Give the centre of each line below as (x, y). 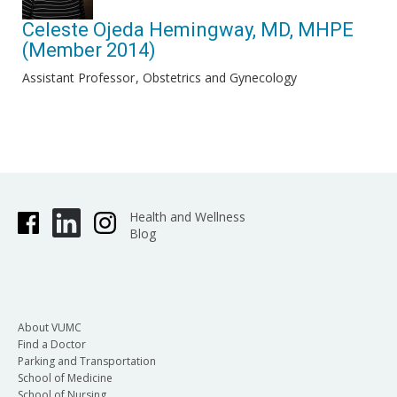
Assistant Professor (78, 78)
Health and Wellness (187, 217)
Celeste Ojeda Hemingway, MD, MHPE (188, 30)
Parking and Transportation (87, 361)
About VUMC (50, 327)
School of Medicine (65, 378)
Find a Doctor (52, 344)
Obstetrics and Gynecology (220, 78)
